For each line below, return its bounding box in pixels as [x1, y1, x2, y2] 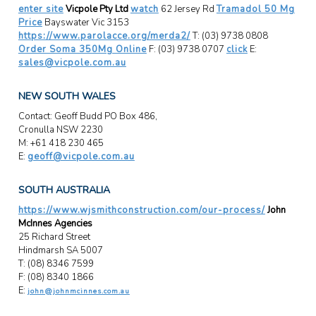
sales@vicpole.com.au [18, 56, 126, 69]
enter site [18, 2, 63, 16]
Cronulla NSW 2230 [18, 123, 103, 136]
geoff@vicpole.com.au [27, 150, 135, 163]
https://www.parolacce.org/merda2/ [18, 29, 190, 42]
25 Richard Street [18, 230, 90, 243]
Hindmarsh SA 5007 [18, 243, 103, 257]
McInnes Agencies [18, 217, 92, 230]
